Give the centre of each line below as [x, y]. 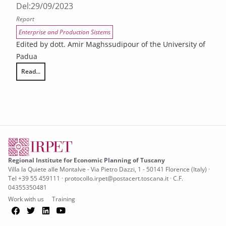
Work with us [26, 199]
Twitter [51, 210]
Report [25, 19]
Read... [31, 71]
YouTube [86, 210]
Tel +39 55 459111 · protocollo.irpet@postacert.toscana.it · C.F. [96, 178]
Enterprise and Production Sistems [65, 32]
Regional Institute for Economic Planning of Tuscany [87, 160]
